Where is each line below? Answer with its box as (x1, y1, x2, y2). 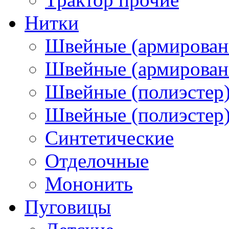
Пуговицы (25, 195, 111, 218)
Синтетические (45, 126, 174, 149)
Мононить (45, 172, 133, 195)
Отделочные (45, 149, 149, 172)
